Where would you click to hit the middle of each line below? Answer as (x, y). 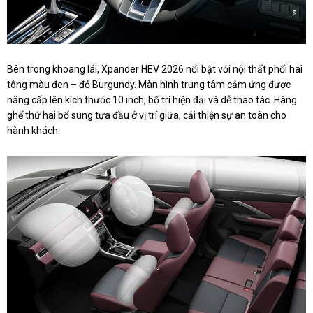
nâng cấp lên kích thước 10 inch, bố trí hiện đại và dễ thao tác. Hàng (152, 100)
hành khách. (34, 130)
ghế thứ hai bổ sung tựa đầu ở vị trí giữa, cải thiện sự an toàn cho (147, 115)
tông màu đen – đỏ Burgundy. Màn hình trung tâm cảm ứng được (149, 84)
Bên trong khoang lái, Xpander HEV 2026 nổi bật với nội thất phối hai (155, 69)
